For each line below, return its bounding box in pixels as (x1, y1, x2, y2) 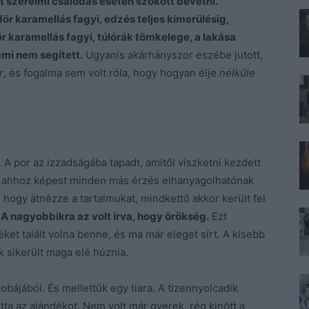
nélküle (219, 66, 255, 79)
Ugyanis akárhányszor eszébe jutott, (83, 48, 263, 61)
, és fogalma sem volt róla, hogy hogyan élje (3, 66, 219, 79)
